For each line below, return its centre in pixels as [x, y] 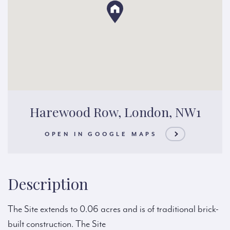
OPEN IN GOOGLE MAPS [101, 134]
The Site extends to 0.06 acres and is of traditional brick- [113, 209]
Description [48, 184]
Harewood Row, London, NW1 [115, 112]
